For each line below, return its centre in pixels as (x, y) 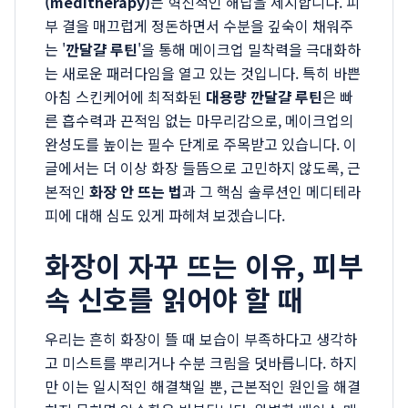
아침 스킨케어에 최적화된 (125, 97)
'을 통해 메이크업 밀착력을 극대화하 (249, 49)
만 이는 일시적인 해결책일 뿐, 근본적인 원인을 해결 (203, 386)
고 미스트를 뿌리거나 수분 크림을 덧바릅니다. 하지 (201, 362)
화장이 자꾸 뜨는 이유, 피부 (204, 265)
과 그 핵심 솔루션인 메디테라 (271, 191)
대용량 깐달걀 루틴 (264, 97)
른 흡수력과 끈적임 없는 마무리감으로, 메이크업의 (199, 120)
